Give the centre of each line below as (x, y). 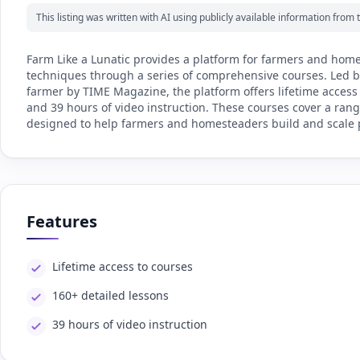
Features (62, 221)
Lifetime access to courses (123, 266)
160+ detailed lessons (110, 295)
